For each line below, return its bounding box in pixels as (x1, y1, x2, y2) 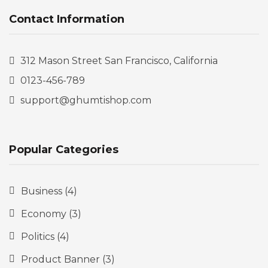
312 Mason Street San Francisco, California (18, 55, 218, 67)
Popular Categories (9, 143, 118, 157)
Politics (21, 231, 54, 243)
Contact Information (9, 13, 124, 26)
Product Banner (21, 254, 100, 266)
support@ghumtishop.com (18, 95, 151, 106)
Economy (21, 208, 66, 220)
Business (21, 185, 62, 197)
